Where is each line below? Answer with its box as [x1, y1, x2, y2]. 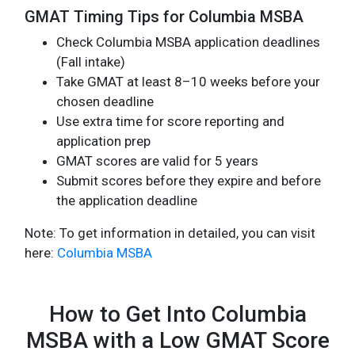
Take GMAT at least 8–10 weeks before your [56, 73, 320, 90]
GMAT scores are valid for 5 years [56, 152, 258, 169]
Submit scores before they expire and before [56, 172, 321, 189]
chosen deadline [56, 93, 154, 109]
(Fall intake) [56, 53, 125, 70]
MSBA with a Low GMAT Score [25, 326, 330, 353]
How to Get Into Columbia [48, 300, 307, 327]
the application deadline [56, 192, 197, 208]
